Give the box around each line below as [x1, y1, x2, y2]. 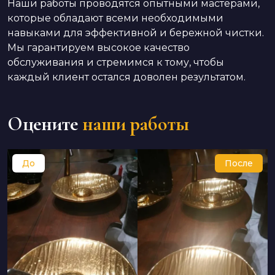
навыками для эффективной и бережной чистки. [7, 27, 264, 39]
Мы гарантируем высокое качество [7, 42, 190, 53]
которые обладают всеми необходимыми [7, 12, 223, 24]
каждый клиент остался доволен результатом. [7, 71, 246, 83]
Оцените [7, 112, 78, 136]
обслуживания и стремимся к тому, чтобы [7, 56, 224, 68]
